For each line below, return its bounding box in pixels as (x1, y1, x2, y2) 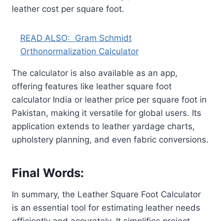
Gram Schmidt (75, 33, 132, 43)
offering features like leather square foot (12, 81, 172, 91)
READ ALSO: (20, 33, 70, 43)
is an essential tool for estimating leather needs (12, 202, 200, 213)
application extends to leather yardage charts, (12, 121, 195, 131)
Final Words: (12, 165, 84, 180)
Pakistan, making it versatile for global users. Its (12, 108, 201, 118)
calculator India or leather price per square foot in (12, 94, 207, 105)
